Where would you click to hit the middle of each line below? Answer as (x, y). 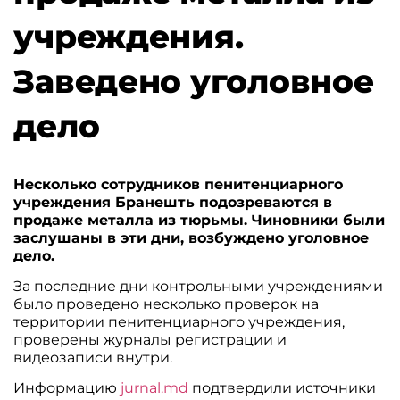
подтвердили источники (283, 388)
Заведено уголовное (194, 81)
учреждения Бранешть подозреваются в (173, 202)
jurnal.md (153, 388)
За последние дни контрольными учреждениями (199, 287)
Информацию (66, 388)
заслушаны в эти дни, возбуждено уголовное (192, 237)
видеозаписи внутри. (93, 358)
